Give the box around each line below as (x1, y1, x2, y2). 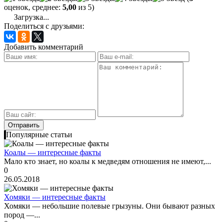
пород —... (4, 211, 40, 220)
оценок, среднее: (4, 3, 62, 12)
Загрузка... (12, 13, 49, 22)
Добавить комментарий (4, 43, 83, 52)
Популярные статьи (6, 130, 72, 139)
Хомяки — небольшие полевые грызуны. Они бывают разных (4, 202, 215, 211)
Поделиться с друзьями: (4, 22, 84, 31)
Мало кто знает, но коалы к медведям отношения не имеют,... (4, 157, 211, 166)
